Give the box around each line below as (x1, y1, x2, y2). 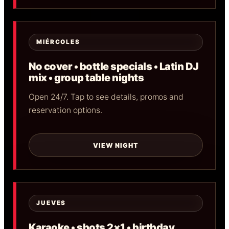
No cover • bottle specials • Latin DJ (29, 60, 199, 73)
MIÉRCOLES (36, 38, 81, 46)
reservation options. (29, 105, 102, 116)
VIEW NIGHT (93, 141, 139, 149)
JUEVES (36, 199, 66, 207)
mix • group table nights (29, 72, 144, 84)
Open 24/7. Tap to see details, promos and (29, 92, 184, 102)
